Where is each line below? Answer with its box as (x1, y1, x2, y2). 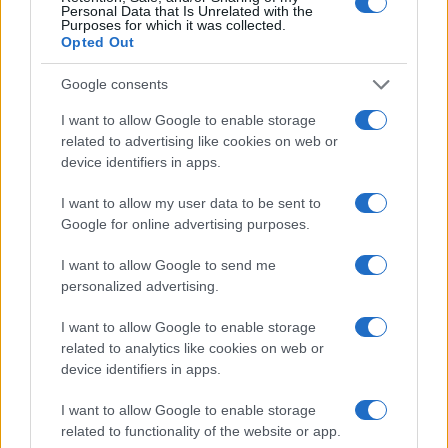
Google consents (61, 76, 168, 92)
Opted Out (61, 33, 135, 50)
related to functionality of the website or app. (61, 422, 341, 439)
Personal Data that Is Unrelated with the (61, 2, 313, 19)
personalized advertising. (61, 277, 219, 294)
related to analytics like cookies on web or (61, 339, 324, 356)
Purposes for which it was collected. (61, 16, 286, 33)
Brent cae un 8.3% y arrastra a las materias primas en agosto (16, 224, 422, 247)
